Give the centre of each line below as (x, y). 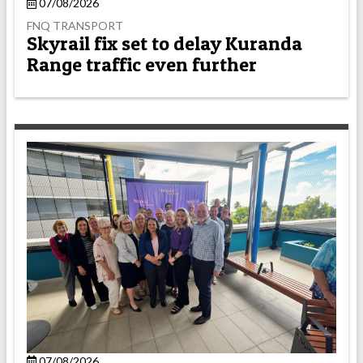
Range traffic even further (142, 64)
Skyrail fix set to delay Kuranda (164, 43)
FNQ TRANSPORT (75, 26)
